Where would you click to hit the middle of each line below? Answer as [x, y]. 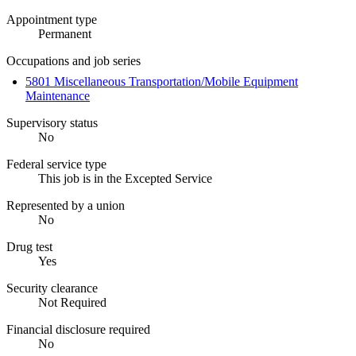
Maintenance [58, 95]
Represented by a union [66, 205]
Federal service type [56, 164]
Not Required [72, 302]
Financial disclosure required [78, 329]
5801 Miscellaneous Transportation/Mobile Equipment [162, 81]
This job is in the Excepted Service [125, 178]
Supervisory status [52, 122]
